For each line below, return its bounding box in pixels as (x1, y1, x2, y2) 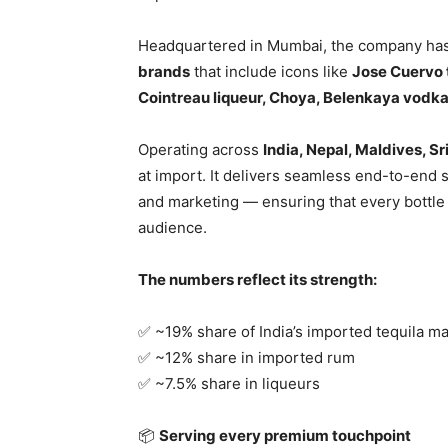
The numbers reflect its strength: (138, 270, 377, 290)
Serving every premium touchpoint (159, 426, 411, 446)
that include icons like (190, 62, 352, 82)
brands (138, 62, 190, 82)
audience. (138, 218, 207, 238)
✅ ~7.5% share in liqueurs (138, 374, 320, 394)
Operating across (138, 140, 263, 160)
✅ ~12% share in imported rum (138, 348, 355, 368)
